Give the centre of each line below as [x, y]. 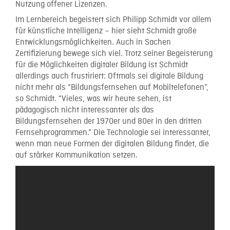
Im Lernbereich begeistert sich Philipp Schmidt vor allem [113, 20]
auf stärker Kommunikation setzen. [76, 156]
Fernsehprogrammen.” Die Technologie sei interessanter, [113, 133]
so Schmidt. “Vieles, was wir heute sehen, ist [93, 99]
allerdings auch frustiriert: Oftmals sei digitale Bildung [109, 76]
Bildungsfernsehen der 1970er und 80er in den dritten [109, 122]
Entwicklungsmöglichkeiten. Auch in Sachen [93, 43]
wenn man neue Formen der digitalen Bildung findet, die [112, 144]
